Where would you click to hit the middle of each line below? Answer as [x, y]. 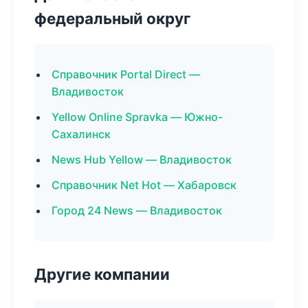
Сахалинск [81, 134]
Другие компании [102, 274]
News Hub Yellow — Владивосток [142, 159]
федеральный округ [112, 18]
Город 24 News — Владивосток [137, 210]
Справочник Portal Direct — [126, 74]
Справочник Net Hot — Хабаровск [144, 185]
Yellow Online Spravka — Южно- [137, 117]
